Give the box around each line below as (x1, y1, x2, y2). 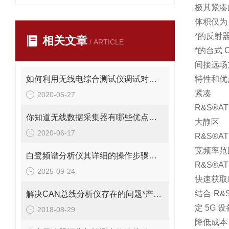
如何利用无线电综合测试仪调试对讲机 (149, 75, 157, 83)
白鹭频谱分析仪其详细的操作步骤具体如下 (149, 151, 157, 160)
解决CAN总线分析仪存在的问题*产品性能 (153, 190, 162, 198)
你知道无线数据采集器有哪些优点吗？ (149, 113, 157, 122)
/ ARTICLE (87, 38, 124, 46)
